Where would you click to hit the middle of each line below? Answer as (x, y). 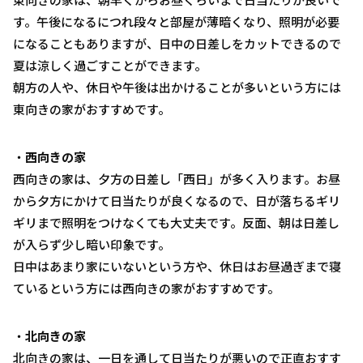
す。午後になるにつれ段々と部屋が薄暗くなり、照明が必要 (176, 21)
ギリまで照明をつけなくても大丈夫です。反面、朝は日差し (176, 222)
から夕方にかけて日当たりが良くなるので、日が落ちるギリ (177, 200)
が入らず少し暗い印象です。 (92, 244)
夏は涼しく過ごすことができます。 (110, 65)
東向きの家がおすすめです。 (92, 109)
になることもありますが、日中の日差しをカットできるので (177, 43)
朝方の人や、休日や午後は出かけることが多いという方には (177, 87)
